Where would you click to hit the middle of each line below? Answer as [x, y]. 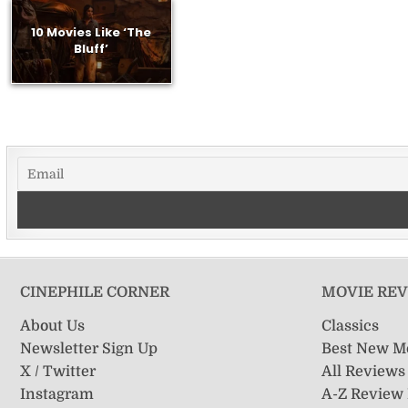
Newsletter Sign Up [88, 348]
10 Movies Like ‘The [92, 33]
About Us [52, 326]
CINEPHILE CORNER [94, 293]
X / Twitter [57, 371]
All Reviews [364, 371]
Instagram [56, 394]
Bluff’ [92, 49]
